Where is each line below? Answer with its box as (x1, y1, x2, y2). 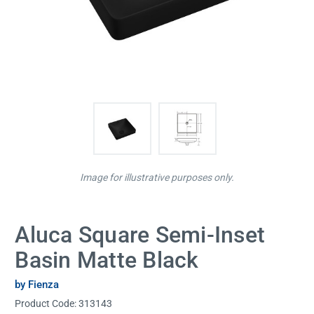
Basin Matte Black (15, 247, 199, 274)
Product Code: (15, 297, 79, 309)
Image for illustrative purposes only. (80, 172, 234, 184)
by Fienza (15, 278, 60, 291)
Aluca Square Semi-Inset (15, 221, 266, 249)
